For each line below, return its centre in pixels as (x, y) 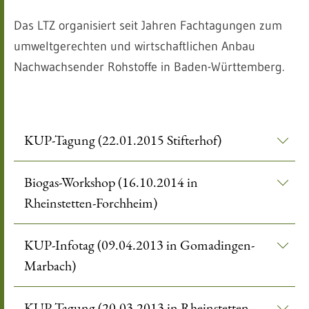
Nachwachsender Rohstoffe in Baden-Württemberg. (149, 67)
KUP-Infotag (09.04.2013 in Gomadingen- (139, 245)
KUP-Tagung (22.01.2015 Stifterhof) (123, 140)
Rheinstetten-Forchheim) (91, 203)
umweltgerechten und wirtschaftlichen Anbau (134, 46)
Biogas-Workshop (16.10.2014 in (111, 182)
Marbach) (50, 266)
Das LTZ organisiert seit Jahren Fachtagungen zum (148, 26)
